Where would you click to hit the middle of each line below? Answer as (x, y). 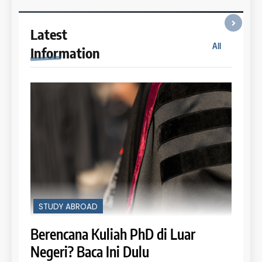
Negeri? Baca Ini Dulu (90, 252)
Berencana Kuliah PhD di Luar (113, 234)
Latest (49, 34)
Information (65, 52)
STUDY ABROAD (68, 207)
